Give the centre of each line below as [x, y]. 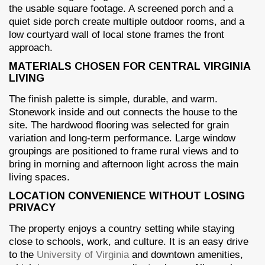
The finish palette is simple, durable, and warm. [113, 99]
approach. [31, 47]
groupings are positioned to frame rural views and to [124, 151]
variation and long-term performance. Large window [122, 138]
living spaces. [39, 177]
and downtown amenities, [186, 254]
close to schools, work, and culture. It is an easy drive [129, 241]
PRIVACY [32, 207]
